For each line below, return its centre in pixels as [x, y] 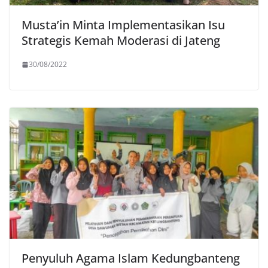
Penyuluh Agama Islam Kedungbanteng [131, 258]
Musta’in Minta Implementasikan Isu [123, 25]
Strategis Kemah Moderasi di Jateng [121, 41]
